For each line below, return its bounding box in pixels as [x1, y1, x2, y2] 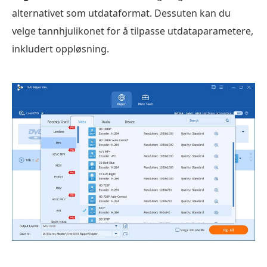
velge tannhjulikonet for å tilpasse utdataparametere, [12, 24, 253, 38]
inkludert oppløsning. [12, 42, 109, 56]
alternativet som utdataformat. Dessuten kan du [12, 7, 231, 20]
